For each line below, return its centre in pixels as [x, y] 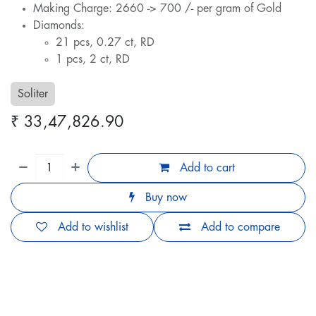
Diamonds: [59, 26]
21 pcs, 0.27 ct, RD [105, 43]
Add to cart [205, 168]
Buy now [164, 198]
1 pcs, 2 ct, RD [93, 60]
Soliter [33, 94]
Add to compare [241, 227]
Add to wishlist [93, 227]
